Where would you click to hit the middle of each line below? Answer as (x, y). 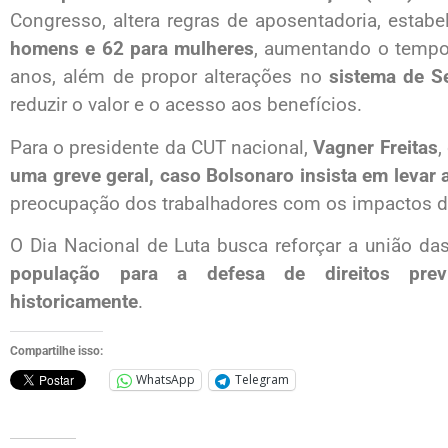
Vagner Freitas (375, 147)
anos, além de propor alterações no (169, 77)
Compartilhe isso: (56, 350)
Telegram (262, 380)
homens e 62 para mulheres (132, 49)
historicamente (74, 302)
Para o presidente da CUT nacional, (162, 147)
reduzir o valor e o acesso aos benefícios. (186, 105)
